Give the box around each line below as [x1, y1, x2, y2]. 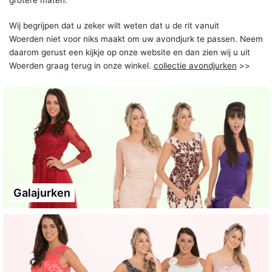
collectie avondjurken [154, 60, 237, 70]
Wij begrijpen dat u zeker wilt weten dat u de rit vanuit [9, 20, 219, 30]
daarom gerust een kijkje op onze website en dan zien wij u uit [9, 47, 250, 57]
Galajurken [13, 186, 70, 199]
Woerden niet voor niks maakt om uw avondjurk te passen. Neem [9, 33, 263, 44]
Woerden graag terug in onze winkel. [9, 60, 154, 70]
